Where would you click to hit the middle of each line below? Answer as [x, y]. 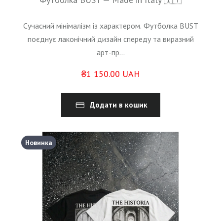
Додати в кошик [118, 105]
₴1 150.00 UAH [110, 74]
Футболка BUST [171, 26]
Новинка [39, 143]
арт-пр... [110, 53]
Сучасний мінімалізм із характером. [82, 26]
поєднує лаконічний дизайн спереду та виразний [110, 39]
